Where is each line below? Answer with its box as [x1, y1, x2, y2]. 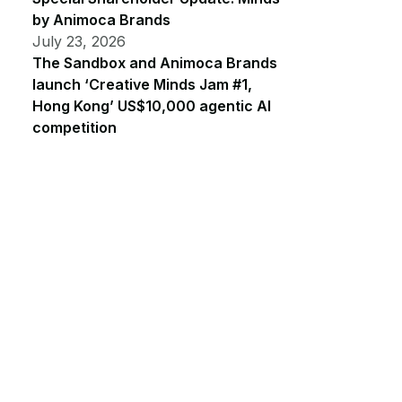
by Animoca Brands [32, 11, 171, 30]
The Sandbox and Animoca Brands [32, 54, 278, 73]
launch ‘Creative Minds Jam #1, [32, 75, 253, 94]
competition [32, 118, 118, 137]
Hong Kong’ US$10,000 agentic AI [32, 97, 272, 116]
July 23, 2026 [32, 32, 127, 51]
